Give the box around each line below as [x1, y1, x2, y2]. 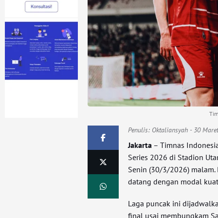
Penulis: [128, 126, 152, 135]
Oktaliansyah [152, 126, 188, 135]
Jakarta [128, 140, 152, 150]
